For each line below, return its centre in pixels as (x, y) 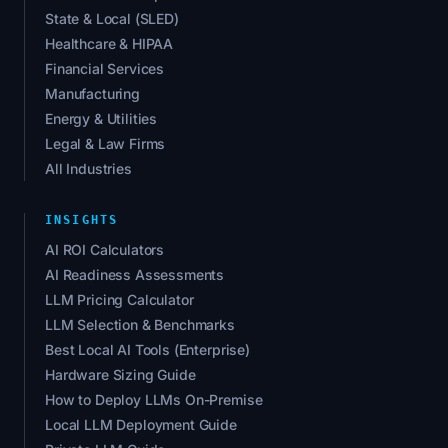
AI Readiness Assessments (135, 275)
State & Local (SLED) (112, 19)
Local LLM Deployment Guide (141, 425)
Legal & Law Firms (105, 144)
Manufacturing (92, 94)
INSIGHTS (82, 220)
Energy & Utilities (101, 119)
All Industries (88, 169)
